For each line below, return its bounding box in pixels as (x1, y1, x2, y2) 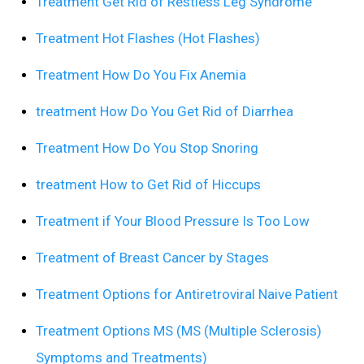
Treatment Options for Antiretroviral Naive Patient (36, 286, 338, 303)
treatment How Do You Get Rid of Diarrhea (36, 103, 293, 120)
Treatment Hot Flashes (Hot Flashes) (36, 30, 260, 47)
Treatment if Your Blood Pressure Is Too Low (36, 213, 310, 230)
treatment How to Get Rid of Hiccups (36, 176, 261, 193)
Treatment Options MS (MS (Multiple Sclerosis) (36, 323, 322, 340)
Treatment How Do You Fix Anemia (36, 67, 246, 84)
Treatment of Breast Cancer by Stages (36, 249, 269, 266)
